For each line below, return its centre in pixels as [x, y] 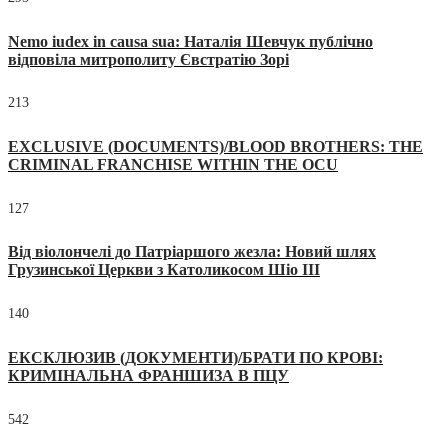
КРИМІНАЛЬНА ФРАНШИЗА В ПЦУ [148, 375]
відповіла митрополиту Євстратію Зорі [148, 59]
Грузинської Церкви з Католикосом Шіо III [164, 270]
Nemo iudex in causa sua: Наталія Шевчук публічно [190, 41]
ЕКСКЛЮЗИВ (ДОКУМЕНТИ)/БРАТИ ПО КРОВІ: [195, 357]
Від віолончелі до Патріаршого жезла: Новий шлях [192, 252]
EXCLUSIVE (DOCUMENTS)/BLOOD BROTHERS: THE [215, 146]
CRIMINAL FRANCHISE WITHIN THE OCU [173, 164]
